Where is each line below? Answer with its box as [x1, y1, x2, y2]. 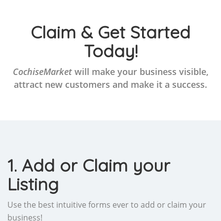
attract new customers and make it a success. [14, 78, 207, 90]
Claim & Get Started [31, 21, 190, 43]
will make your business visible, [72, 65, 209, 77]
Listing [7, 173, 59, 195]
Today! [83, 39, 138, 62]
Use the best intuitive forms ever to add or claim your [7, 199, 206, 210]
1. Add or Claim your [7, 154, 170, 176]
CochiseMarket [12, 65, 72, 77]
